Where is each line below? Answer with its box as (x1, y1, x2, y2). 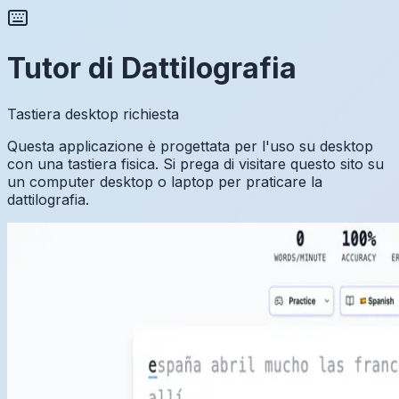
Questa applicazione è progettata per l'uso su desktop (7, 136, 373, 155)
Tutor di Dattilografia (7, 51, 297, 86)
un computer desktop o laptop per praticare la (7, 172, 322, 191)
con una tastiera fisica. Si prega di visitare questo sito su (7, 154, 384, 173)
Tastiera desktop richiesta (7, 104, 179, 123)
